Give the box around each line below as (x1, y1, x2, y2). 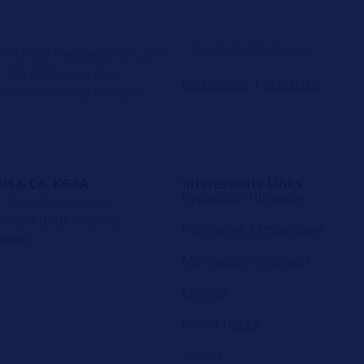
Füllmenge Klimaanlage (182, 220, 323, 239)
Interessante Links (182, 174, 302, 193)
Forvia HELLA (182, 315, 261, 334)
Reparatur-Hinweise (182, 188, 304, 207)
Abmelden (263, 75, 319, 91)
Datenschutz (182, 75, 250, 91)
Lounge (182, 284, 227, 302)
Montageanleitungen (182, 252, 310, 271)
